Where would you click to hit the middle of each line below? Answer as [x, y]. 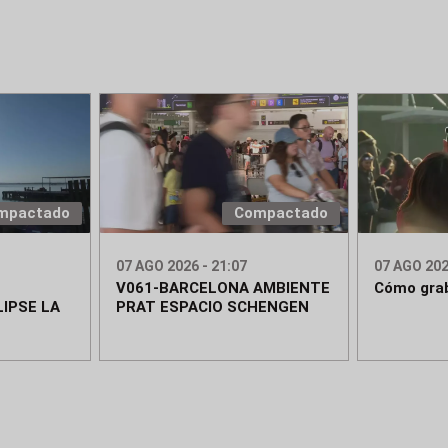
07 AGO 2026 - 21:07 [182, 266]
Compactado [280, 213]
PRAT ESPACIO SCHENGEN [213, 307]
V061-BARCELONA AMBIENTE [223, 288]
